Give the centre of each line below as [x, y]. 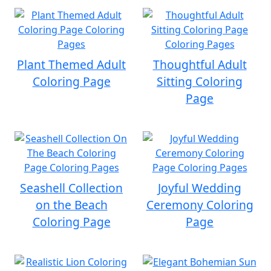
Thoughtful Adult [200, 64]
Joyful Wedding [200, 188]
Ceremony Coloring [200, 205]
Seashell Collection [71, 188]
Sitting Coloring [200, 81]
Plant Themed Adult [71, 64]
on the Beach [71, 205]
